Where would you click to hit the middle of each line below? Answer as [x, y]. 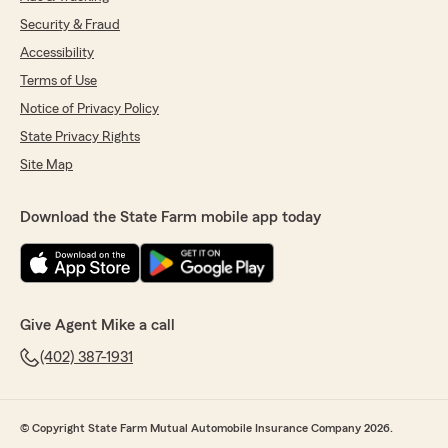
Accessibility [57, 53]
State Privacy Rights [80, 137]
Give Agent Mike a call [97, 325]
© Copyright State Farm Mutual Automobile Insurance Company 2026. [206, 428]
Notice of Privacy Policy [89, 109]
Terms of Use [58, 81]
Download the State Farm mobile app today [170, 217]
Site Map [46, 165]
